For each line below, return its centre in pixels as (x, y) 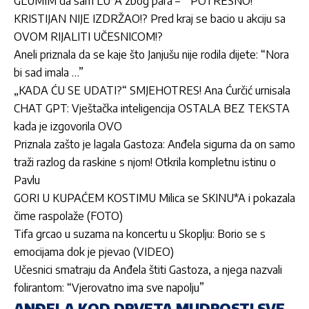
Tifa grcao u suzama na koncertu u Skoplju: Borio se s (140, 233)
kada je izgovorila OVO (68, 126)
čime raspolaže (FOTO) (68, 216)
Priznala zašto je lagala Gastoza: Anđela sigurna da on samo (154, 144)
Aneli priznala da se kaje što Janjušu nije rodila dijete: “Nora (151, 54)
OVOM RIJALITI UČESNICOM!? (88, 36)
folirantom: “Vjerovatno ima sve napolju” (109, 287)
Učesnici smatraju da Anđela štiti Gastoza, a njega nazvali (148, 269)
